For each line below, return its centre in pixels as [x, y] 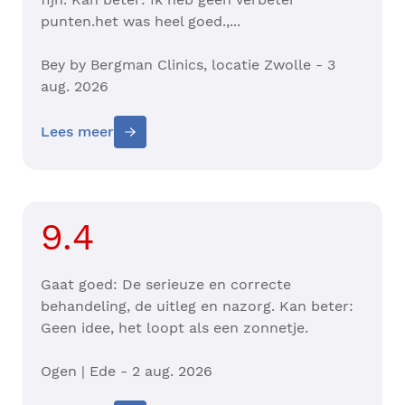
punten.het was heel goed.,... [143, 22]
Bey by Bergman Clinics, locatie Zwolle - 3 [188, 65]
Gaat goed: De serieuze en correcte [166, 285]
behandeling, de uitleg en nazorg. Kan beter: [197, 306]
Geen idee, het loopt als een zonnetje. [177, 328]
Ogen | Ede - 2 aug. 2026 [127, 372]
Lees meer [77, 132]
